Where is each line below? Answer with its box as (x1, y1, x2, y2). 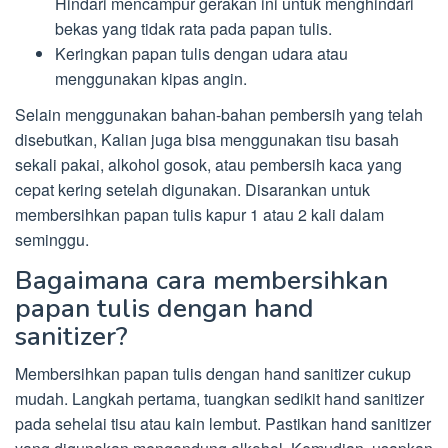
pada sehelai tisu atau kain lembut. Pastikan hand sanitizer (15, 412, 431, 435)
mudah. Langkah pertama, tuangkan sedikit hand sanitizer (15, 387, 424, 410)
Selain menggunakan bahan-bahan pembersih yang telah (15, 103, 423, 126)
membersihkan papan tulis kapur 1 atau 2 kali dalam (15, 203, 384, 226)
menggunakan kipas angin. (55, 66, 247, 90)
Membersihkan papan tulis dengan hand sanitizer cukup (15, 362, 411, 385)
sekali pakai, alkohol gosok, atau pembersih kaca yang (15, 153, 402, 176)
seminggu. (15, 228, 89, 251)
